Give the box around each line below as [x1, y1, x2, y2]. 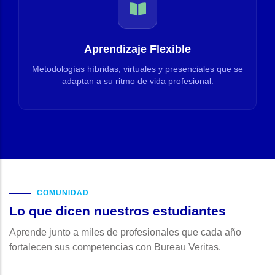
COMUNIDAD [37, 188, 89, 197]
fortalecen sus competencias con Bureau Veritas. [9, 242, 221, 252]
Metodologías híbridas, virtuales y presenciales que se [32, 64, 243, 74]
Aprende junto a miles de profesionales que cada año [9, 227, 241, 238]
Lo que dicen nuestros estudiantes [9, 204, 226, 218]
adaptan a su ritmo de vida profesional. [61, 77, 214, 86]
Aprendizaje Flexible [84, 43, 191, 55]
